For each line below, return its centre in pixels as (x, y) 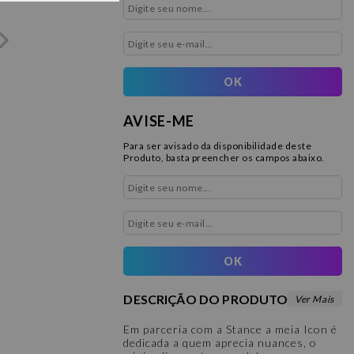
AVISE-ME (159, 121)
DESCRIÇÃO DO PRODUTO (206, 299)
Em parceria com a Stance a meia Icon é (231, 329)
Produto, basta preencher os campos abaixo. (224, 158)
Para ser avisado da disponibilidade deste (218, 146)
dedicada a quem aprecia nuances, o (220, 343)
